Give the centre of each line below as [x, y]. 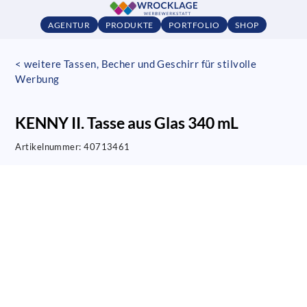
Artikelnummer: [50, 147]
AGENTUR [69, 25]
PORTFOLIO [194, 25]
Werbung [37, 78]
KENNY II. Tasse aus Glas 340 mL [127, 123]
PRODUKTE [129, 25]
